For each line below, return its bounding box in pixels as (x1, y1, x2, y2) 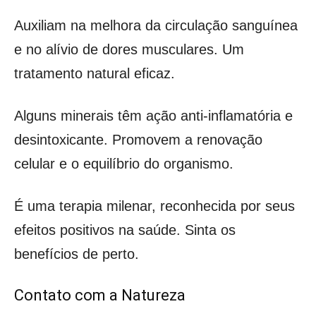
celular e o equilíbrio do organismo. (14, 155, 233, 171)
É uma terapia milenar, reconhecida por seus (14, 197, 295, 214)
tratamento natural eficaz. (14, 65, 175, 81)
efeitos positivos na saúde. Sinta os (14, 221, 236, 238)
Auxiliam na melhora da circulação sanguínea (14, 17, 298, 33)
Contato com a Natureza (14, 286, 186, 304)
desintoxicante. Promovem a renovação (14, 131, 262, 147)
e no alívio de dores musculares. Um (14, 41, 244, 57)
